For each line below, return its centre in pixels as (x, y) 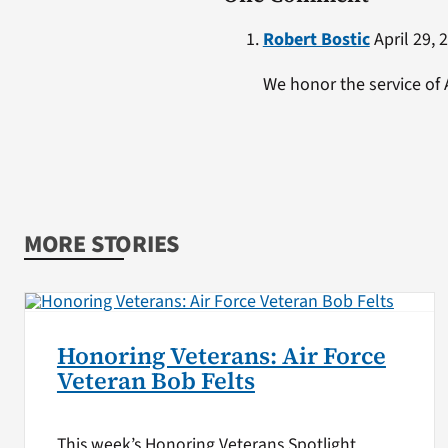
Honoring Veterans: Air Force (221, 356)
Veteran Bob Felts (155, 381)
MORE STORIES (101, 244)
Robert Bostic (316, 39)
